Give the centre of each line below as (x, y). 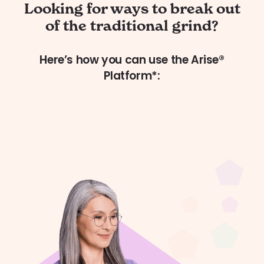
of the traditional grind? (132, 26)
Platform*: (132, 76)
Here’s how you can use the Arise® (132, 60)
